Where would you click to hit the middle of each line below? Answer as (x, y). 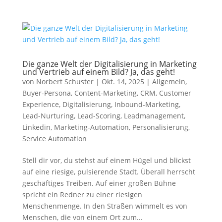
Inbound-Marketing (146, 104)
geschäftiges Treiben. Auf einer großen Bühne (99, 183)
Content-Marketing (105, 93)
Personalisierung (160, 127)
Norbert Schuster (65, 82)
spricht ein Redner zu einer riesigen (82, 194)
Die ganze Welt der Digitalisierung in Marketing (109, 64)
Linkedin (36, 127)
